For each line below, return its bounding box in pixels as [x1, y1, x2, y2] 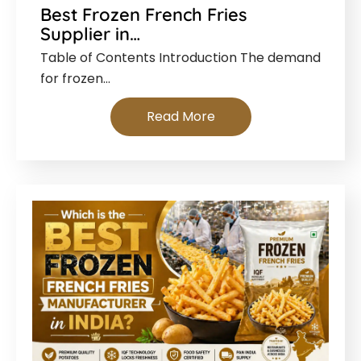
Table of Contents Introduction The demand [40, 48, 321, 67]
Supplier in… [40, 22, 140, 45]
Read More [146, 106, 215, 126]
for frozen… [40, 68, 110, 88]
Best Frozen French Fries [40, 2, 247, 26]
